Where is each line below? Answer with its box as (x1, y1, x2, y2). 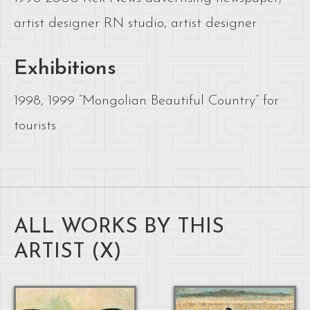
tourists (14, 118, 56, 133)
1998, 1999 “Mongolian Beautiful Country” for (14, 93, 279, 108)
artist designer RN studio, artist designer (14, 16, 257, 30)
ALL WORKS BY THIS (14, 216, 224, 238)
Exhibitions (14, 57, 116, 80)
